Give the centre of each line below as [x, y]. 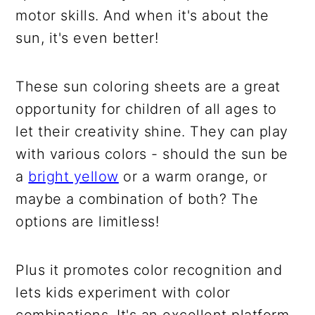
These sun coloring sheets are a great [148, 86]
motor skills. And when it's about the [142, 15]
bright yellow [73, 176]
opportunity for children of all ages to [146, 109]
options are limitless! [88, 221]
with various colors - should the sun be [152, 154]
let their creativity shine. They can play [152, 131]
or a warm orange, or [193, 176]
